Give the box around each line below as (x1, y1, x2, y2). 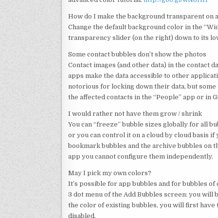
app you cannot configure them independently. (68, 152, 213, 160)
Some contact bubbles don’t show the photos (68, 50, 206, 58)
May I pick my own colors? (68, 169, 151, 177)
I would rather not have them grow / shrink (68, 109, 202, 117)
